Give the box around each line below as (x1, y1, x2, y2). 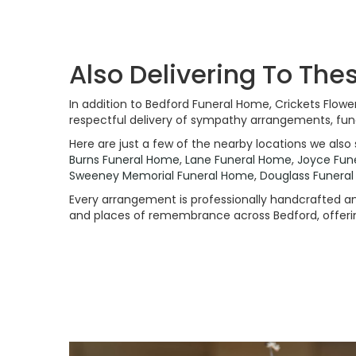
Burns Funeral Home (69, 152, 180, 168)
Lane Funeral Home (185, 152, 292, 168)
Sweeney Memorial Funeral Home (69, 168, 254, 184)
